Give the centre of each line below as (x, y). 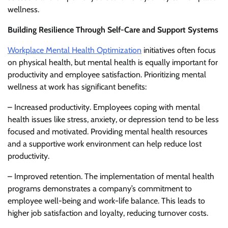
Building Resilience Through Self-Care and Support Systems (113, 30)
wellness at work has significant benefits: (77, 87)
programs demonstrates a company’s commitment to (100, 188)
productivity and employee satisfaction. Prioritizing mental (107, 74)
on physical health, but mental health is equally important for (113, 62)
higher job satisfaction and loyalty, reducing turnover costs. (108, 213)
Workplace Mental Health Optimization (75, 50)
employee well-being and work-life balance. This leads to (106, 201)
